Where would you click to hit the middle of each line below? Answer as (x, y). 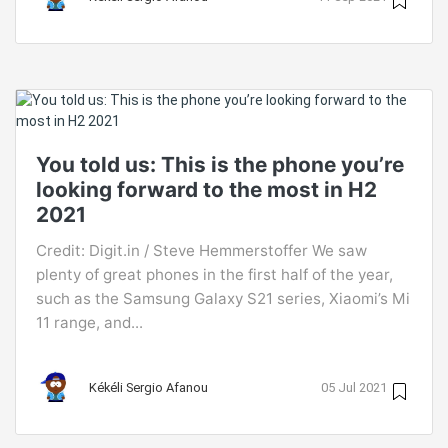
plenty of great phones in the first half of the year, (214, 274)
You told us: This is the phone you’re (220, 164)
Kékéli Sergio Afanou (148, 387)
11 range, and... (89, 322)
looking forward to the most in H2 (206, 189)
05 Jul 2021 (354, 387)
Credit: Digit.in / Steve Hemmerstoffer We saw (201, 250)
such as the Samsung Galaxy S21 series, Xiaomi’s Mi (223, 298)
